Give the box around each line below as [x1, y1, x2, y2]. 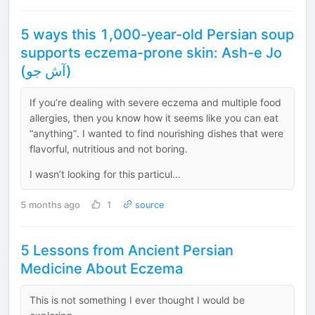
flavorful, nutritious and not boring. [30, 142, 188, 155]
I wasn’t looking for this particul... [30, 167, 181, 180]
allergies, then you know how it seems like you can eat [30, 111, 278, 124]
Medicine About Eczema [20, 259, 183, 277]
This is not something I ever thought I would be [30, 293, 245, 306]
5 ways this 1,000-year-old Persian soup [20, 25, 294, 43]
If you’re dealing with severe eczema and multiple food [30, 96, 281, 108]
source [131, 199, 165, 210]
